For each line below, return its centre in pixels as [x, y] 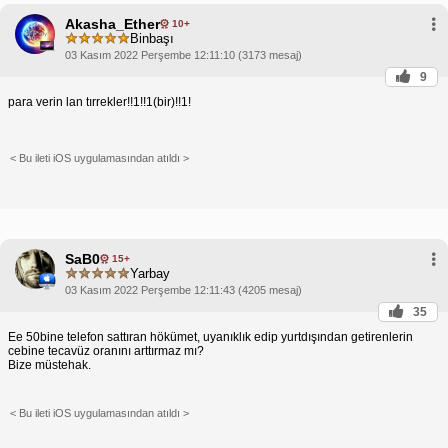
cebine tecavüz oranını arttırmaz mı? [106, 350]
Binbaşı [152, 39]
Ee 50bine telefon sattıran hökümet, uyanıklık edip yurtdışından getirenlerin [210, 336]
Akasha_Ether [112, 23]
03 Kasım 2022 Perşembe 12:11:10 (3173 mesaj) [183, 54]
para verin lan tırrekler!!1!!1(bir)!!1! [99, 101]
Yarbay [150, 274]
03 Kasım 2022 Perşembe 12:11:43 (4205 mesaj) [183, 289]
